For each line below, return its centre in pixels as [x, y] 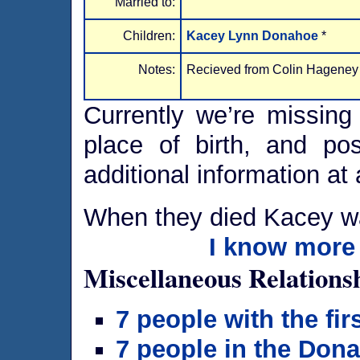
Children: [149, 36]
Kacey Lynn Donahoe [254, 36]
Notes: [157, 70]
